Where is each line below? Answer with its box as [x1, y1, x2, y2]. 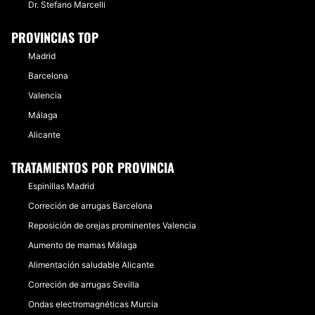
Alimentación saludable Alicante [28, 259, 154, 270]
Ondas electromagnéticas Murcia [28, 299, 158, 309]
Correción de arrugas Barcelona [28, 200, 153, 211]
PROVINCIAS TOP [11, 28, 98, 46]
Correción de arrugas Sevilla [28, 279, 139, 290]
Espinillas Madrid [28, 181, 94, 191]
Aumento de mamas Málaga [28, 240, 137, 250]
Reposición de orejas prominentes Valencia [28, 220, 196, 231]
